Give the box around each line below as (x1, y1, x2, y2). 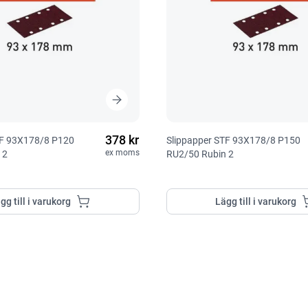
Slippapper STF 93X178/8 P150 (166, 134, 300, 146)
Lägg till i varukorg (215, 195, 297, 207)
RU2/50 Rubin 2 (166, 148, 234, 159)
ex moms (104, 147, 140, 157)
